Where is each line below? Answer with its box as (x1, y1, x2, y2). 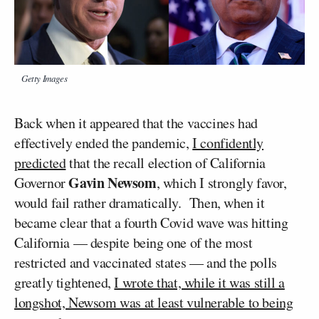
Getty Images (21, 72, 68, 85)
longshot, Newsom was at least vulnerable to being (14, 293, 293, 313)
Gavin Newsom (68, 172, 157, 194)
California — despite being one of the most (14, 233, 253, 253)
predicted (14, 153, 66, 173)
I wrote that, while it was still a (114, 273, 285, 293)
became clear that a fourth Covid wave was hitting (14, 213, 288, 233)
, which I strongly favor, (156, 173, 287, 193)
